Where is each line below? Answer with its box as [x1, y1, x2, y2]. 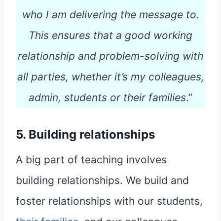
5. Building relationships [16, 127, 155, 142]
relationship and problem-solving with [18, 50, 203, 63]
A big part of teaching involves [16, 153, 167, 166]
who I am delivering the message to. [22, 8, 199, 21]
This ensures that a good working [29, 29, 192, 42]
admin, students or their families [29, 91, 186, 104]
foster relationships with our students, [16, 195, 203, 208]
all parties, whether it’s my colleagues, [17, 71, 204, 83]
